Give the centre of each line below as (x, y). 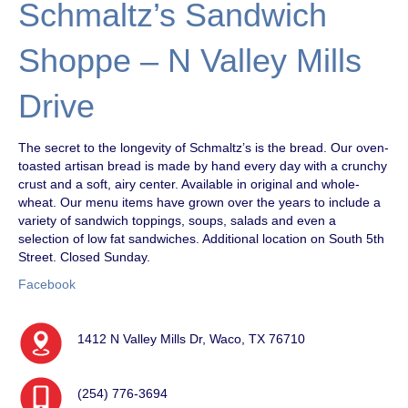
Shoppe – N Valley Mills (190, 60)
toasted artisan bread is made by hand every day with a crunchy (203, 165)
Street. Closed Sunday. (84, 256)
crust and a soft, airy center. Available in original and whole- (189, 184)
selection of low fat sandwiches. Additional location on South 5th (201, 238)
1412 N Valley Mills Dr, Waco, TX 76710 (191, 338)
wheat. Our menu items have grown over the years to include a (199, 202)
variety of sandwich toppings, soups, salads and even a (177, 220)
